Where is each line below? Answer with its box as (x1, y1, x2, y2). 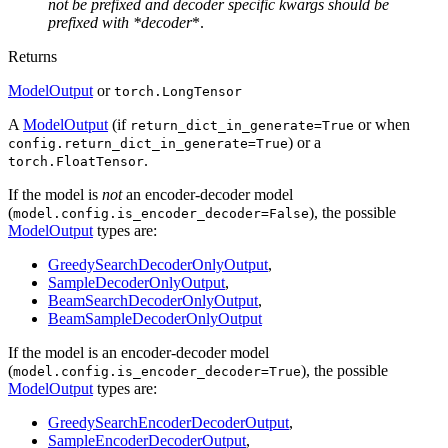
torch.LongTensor (114, 84, 242, 100)
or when (354, 116, 410, 134)
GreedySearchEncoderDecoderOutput (48, 414, 289, 432)
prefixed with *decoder (48, 14, 192, 32)
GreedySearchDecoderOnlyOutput (48, 256, 268, 274)
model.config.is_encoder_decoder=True (13, 364, 301, 380)
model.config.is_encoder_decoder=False (13, 206, 309, 222)
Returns (8, 48, 57, 66)
